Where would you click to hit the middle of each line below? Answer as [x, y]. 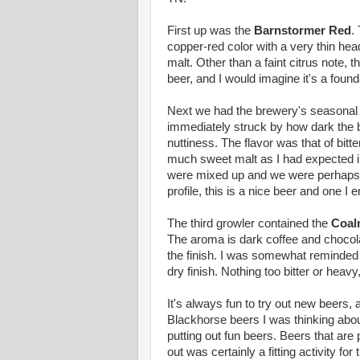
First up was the [211, 31]
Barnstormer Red [303, 31]
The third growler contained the [249, 223]
